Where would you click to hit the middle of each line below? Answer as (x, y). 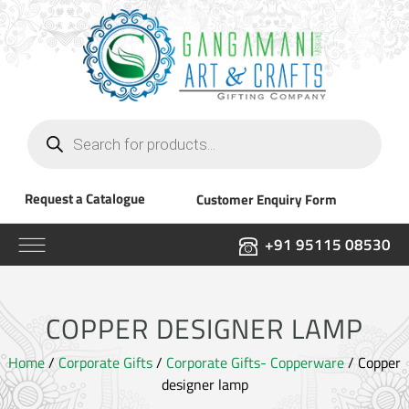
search (47, 140)
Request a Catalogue (84, 198)
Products (54, 126)
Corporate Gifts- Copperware (255, 362)
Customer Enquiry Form (267, 199)
